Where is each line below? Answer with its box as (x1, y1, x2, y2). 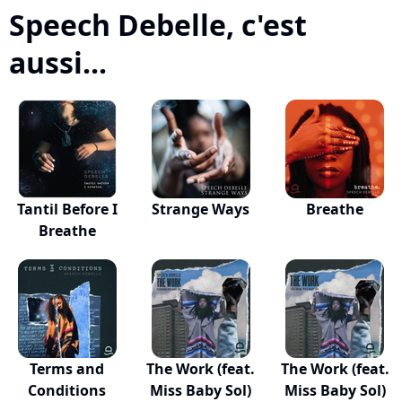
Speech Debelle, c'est (9, 5, 307, 44)
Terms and (30, 359, 105, 379)
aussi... (9, 43, 107, 82)
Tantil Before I (16, 199, 118, 219)
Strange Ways (152, 199, 250, 219)
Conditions (28, 380, 107, 400)
